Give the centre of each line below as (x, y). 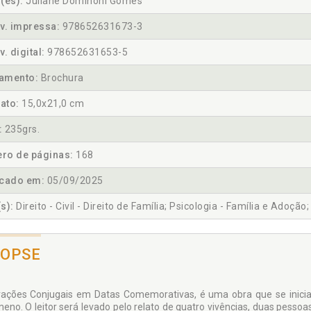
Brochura (61, 78)
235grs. (21, 129)
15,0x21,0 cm (51, 104)
